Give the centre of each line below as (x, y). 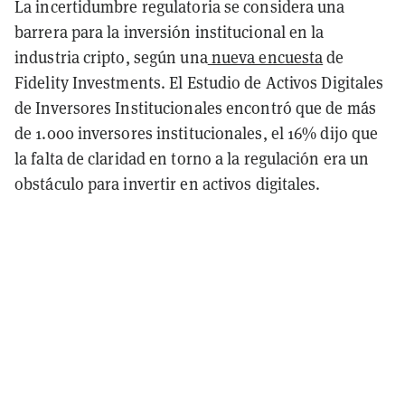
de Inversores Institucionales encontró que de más (195, 108)
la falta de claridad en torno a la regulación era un (192, 158)
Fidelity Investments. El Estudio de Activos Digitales (199, 82)
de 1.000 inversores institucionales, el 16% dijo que (197, 133)
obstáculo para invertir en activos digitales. (168, 184)
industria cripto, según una (111, 57)
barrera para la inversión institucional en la (170, 32)
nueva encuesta (265, 57)
